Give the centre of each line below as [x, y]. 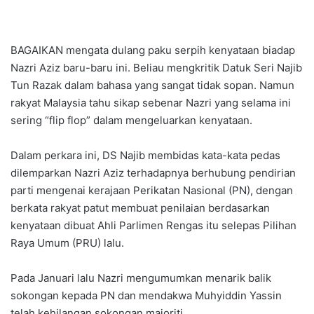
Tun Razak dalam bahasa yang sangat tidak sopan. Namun [152, 86]
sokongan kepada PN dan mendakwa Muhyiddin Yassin [146, 296]
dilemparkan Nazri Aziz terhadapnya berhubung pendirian [153, 173]
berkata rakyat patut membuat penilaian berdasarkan [140, 208]
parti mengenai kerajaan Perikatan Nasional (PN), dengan [152, 191]
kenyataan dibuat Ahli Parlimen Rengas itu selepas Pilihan [153, 226]
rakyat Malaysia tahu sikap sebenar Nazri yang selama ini [151, 103]
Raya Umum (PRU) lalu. [67, 243]
